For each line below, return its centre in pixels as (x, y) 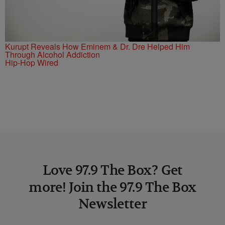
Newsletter (113, 204)
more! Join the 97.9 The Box (113, 187)
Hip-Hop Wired (32, 62)
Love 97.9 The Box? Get (113, 170)
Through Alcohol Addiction (52, 54)
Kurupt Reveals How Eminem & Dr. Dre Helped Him (97, 46)
